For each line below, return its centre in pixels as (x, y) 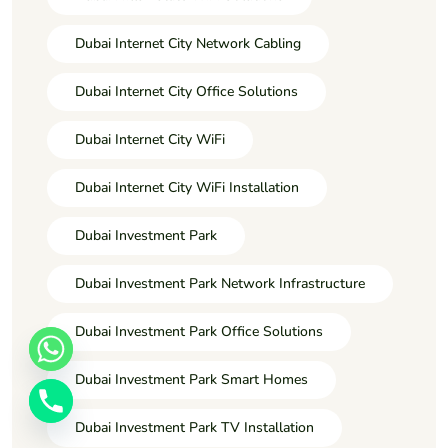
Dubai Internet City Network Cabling (188, 43)
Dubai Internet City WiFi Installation (187, 187)
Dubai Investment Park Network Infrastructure (220, 283)
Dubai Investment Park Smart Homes (191, 379)
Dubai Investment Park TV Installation (194, 427)
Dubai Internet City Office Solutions (186, 91)
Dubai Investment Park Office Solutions (199, 331)
